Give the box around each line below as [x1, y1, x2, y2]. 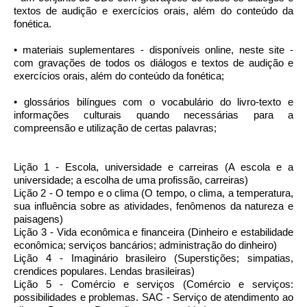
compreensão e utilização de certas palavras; [14, 122, 217, 134]
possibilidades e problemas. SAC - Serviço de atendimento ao [14, 291, 293, 303]
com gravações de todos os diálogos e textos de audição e [14, 57, 293, 69]
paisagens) [14, 213, 63, 225]
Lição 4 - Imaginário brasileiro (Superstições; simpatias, [14, 252, 293, 264]
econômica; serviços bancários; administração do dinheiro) [14, 239, 277, 251]
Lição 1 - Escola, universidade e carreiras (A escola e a [14, 161, 293, 173]
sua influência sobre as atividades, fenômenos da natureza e [14, 200, 293, 212]
